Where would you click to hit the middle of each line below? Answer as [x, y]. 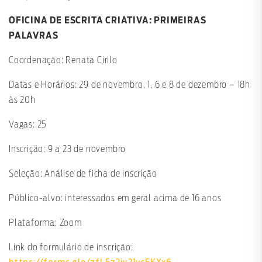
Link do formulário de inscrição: [71, 248]
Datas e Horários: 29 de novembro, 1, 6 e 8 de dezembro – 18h [130, 85]
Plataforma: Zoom [45, 223]
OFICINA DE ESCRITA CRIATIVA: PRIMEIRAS [108, 21]
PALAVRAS [34, 36]
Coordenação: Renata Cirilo [64, 61]
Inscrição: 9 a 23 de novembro [68, 149]
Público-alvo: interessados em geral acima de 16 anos [115, 199]
